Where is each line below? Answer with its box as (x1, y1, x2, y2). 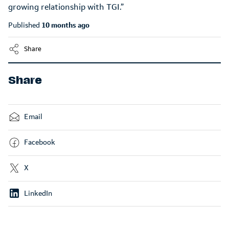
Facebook (22, 138, 55, 147)
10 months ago (41, 20, 89, 30)
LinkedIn (22, 189, 52, 198)
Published (8, 20, 41, 30)
